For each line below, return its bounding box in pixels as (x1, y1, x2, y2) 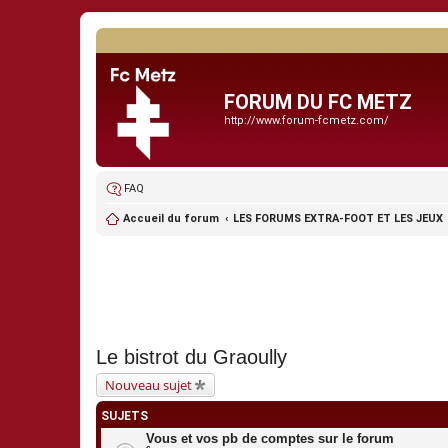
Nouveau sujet (105, 376, 192, 394)
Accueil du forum (123, 212, 219, 225)
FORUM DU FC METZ (224, 90, 412, 114)
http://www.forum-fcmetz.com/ (224, 114, 389, 127)
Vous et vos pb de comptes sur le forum (146, 431, 394, 446)
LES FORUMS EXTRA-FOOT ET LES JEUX (233, 212, 443, 225)
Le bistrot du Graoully (96, 346, 287, 368)
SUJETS (101, 409, 148, 423)
